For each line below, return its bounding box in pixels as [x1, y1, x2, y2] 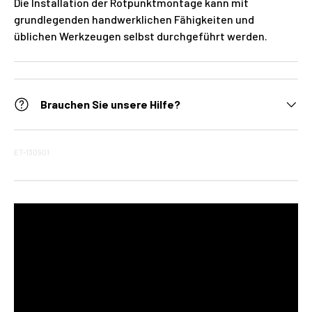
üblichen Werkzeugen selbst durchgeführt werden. [14, 29, 267, 42]
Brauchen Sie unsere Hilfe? [40, 97, 180, 111]
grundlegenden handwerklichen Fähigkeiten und [14, 12, 254, 26]
